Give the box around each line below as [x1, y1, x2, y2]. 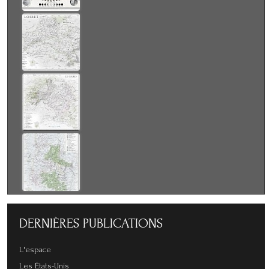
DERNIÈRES [19, 215, 83, 231]
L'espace [19, 244, 51, 255]
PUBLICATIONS [83, 215, 163, 231]
